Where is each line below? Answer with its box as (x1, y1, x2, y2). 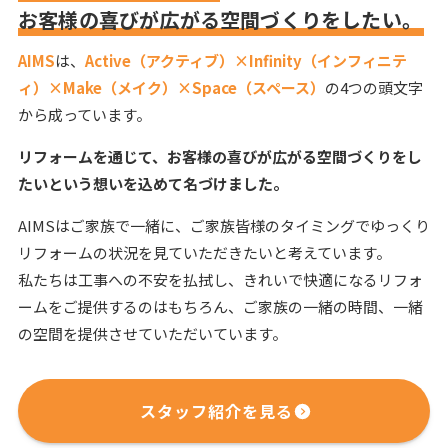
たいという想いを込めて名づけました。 (17, 172, 288, 194)
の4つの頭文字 (324, 76, 423, 98)
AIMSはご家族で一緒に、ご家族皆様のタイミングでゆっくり (17, 214, 430, 236)
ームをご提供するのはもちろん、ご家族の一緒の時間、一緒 (17, 295, 423, 317)
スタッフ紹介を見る (139, 399, 293, 424)
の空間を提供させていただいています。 (17, 322, 287, 344)
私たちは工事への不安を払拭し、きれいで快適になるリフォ (17, 268, 423, 290)
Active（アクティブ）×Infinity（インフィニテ (84, 49, 407, 71)
